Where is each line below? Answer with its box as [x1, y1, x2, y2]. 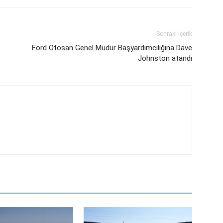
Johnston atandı [138, 54, 192, 63]
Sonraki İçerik [156, 30, 192, 37]
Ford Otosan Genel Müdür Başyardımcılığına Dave [32, 43, 192, 52]
